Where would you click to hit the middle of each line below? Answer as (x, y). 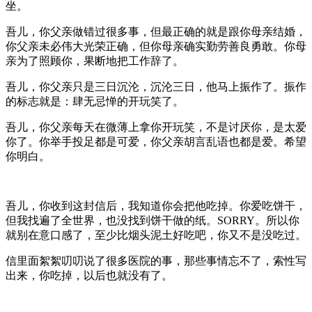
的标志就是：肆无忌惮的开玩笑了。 (95, 101)
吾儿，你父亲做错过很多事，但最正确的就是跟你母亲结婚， (156, 31)
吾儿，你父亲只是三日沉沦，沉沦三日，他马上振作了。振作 (156, 86)
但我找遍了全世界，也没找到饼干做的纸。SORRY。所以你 (153, 220)
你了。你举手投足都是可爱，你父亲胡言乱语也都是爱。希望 (156, 141)
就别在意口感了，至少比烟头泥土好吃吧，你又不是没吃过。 (156, 235)
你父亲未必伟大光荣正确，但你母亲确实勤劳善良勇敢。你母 (156, 46)
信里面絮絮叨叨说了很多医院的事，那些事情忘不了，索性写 (156, 260)
